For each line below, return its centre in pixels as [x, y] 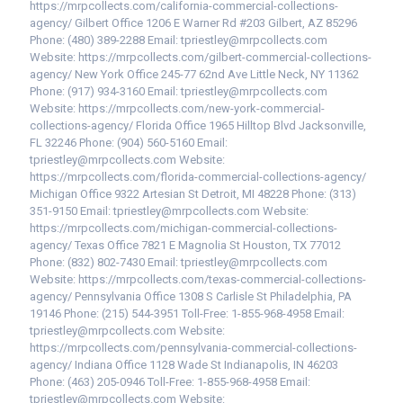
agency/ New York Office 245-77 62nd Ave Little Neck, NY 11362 [194, 74]
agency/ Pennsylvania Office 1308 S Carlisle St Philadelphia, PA [191, 296]
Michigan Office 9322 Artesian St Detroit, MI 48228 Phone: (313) [193, 194]
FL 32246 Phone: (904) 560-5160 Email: [129, 143]
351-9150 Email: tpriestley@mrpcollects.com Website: [169, 211]
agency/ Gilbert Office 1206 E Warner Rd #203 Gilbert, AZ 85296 [193, 23]
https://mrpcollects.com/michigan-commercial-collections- [184, 228]
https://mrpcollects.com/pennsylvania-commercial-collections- [193, 348]
